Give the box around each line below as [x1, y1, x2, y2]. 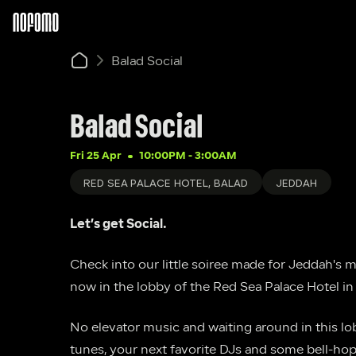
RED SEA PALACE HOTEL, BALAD [83, 178, 249, 189]
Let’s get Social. [70, 219, 167, 231]
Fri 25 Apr [70, 151, 122, 161]
